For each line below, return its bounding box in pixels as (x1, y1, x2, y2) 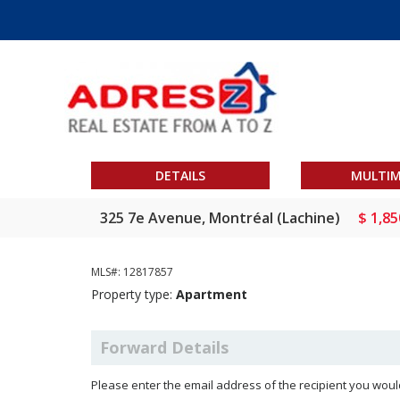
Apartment (176, 286, 247, 303)
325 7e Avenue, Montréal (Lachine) (100, 208, 340, 228)
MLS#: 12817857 (91, 264, 173, 279)
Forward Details (100, 337, 229, 358)
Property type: (91, 286, 176, 303)
